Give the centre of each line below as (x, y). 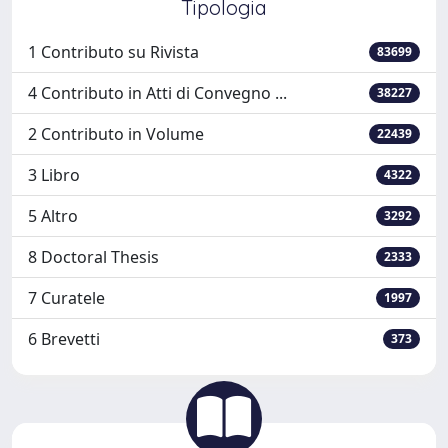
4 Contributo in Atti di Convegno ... (157, 93)
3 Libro (54, 175)
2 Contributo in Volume (116, 134)
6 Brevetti (64, 339)
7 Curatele (66, 298)
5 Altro (53, 216)
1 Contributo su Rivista (113, 52)
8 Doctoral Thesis (93, 257)
